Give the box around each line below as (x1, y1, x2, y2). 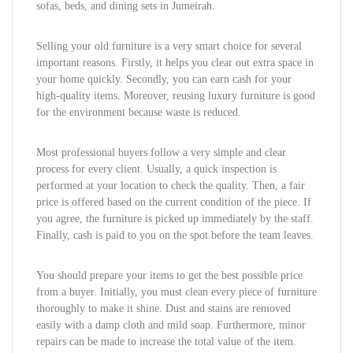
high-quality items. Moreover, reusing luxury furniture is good (36, 90, 315, 102)
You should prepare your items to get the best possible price (36, 269, 303, 281)
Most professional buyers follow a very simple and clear (36, 147, 286, 158)
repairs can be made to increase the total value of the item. (36, 336, 296, 347)
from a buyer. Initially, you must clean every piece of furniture (36, 286, 317, 298)
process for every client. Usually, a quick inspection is (36, 163, 277, 175)
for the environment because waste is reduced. (36, 106, 241, 118)
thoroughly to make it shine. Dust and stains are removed (36, 303, 291, 314)
